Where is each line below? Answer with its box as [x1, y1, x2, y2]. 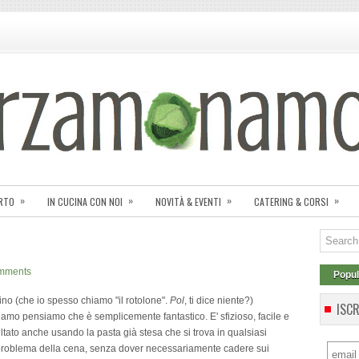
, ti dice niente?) [184, 295, 253, 306]
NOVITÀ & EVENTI [155, 195, 221, 208]
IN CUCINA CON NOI [47, 195, 123, 208]
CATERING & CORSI [254, 195, 329, 208]
